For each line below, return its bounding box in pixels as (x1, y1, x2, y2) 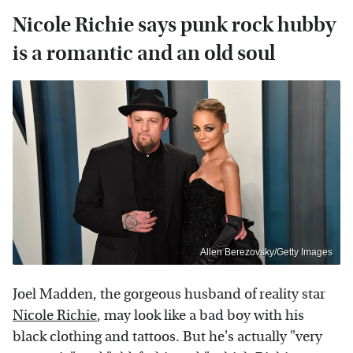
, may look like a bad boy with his (97, 307, 304, 324)
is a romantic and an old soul (13, 40, 275, 65)
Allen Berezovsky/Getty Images (200, 246, 333, 258)
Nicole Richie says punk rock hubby (13, 12, 336, 37)
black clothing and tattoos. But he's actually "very (13, 328, 322, 345)
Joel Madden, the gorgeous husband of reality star (13, 285, 325, 303)
